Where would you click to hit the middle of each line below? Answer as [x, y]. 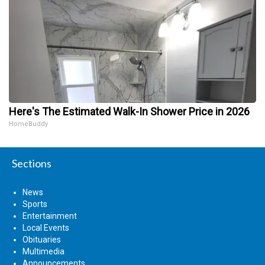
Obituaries [42, 240]
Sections [32, 164]
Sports [35, 204]
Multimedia [43, 252]
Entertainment [50, 216]
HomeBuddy [28, 124]
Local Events [46, 228]
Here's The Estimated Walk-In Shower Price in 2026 [129, 112]
